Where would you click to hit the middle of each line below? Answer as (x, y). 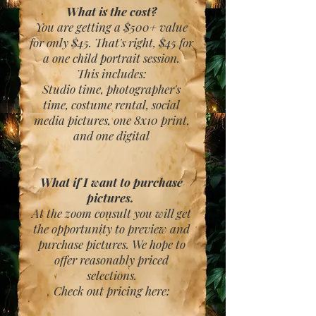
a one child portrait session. (111, 58)
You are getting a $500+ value (111, 27)
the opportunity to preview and (111, 229)
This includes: (111, 73)
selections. (111, 275)
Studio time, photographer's (111, 89)
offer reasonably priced (111, 260)
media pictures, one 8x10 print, (111, 120)
